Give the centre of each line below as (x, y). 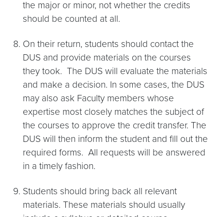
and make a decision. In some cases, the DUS (114, 85)
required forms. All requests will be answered (114, 152)
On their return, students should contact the (108, 44)
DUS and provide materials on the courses (107, 57)
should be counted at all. (71, 19)
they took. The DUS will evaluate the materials (115, 71)
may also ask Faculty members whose (98, 98)
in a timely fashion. (59, 166)
